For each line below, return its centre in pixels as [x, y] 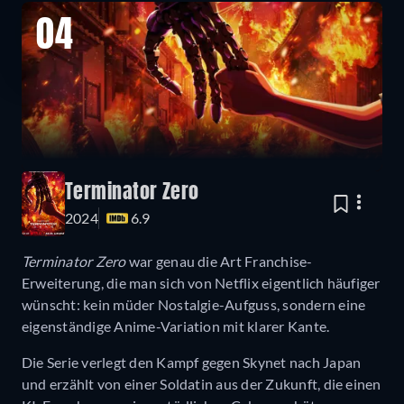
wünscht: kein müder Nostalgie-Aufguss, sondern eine [194, 304]
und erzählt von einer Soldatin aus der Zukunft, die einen [202, 383]
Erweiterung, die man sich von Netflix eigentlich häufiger [201, 282]
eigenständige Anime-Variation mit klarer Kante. [176, 326]
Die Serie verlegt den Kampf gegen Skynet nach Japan [192, 362]
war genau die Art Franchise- [219, 261]
